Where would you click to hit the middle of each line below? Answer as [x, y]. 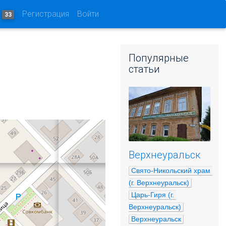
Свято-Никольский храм [171, 171]
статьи [144, 69]
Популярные [159, 58]
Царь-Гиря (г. [153, 195]
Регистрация [45, 14]
